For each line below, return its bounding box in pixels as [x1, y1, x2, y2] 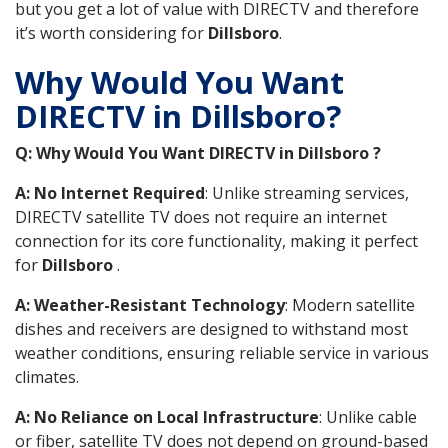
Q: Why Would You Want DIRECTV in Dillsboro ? [15, 141, 381, 164]
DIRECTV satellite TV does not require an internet [15, 205, 387, 228]
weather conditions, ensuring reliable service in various [15, 341, 429, 364]
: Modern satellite [285, 293, 415, 316]
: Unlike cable [319, 405, 417, 428]
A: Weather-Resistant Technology [15, 293, 285, 316]
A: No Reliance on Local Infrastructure [15, 405, 319, 428]
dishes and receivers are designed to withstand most [15, 317, 408, 340]
